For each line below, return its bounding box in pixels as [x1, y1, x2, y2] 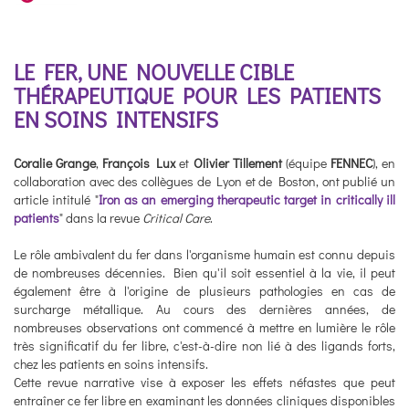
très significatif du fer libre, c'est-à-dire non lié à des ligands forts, [14, 337, 395, 355]
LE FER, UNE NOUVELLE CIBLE [14, 58, 294, 87]
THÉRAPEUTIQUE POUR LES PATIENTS [14, 81, 381, 110]
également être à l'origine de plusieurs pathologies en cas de [14, 282, 395, 300]
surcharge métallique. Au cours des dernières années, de [14, 300, 395, 319]
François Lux [102, 154, 176, 173]
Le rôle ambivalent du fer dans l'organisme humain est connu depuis [14, 246, 395, 264]
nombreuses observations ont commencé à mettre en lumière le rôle [14, 319, 395, 337]
